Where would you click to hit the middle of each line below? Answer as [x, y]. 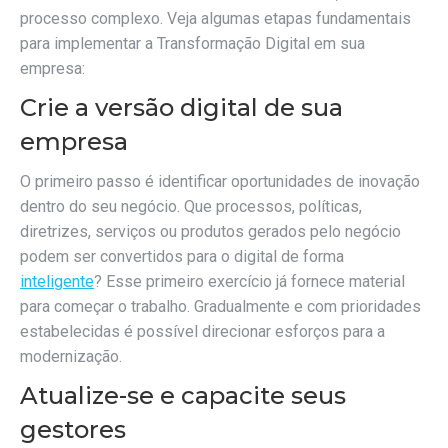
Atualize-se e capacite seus [183, 395]
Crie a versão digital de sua [181, 107]
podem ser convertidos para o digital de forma [182, 256]
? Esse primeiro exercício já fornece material [249, 281]
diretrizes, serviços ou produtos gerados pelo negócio [210, 231]
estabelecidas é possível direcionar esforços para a [202, 331]
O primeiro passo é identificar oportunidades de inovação [220, 181]
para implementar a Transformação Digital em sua [192, 43]
